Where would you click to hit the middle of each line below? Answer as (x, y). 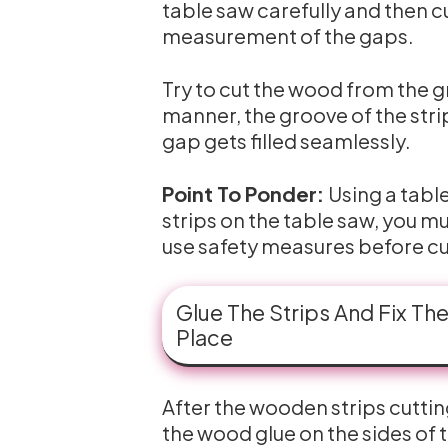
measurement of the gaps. (288, 35)
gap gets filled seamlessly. (286, 140)
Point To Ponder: (245, 193)
